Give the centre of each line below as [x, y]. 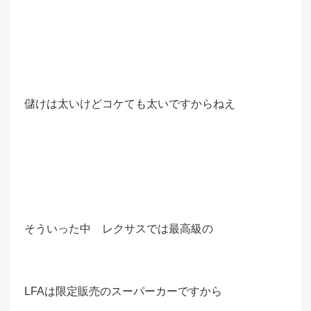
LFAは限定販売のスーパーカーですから [123, 291]
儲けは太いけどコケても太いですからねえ [130, 104]
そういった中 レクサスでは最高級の [119, 229]
